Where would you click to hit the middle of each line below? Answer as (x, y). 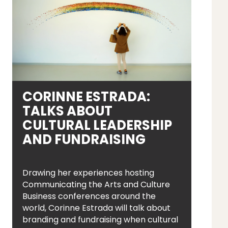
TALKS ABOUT (67, 111)
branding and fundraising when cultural (100, 220)
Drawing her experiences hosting (88, 173)
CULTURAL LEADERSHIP (97, 125)
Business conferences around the (89, 196)
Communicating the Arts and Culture (96, 184)
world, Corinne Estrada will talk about (96, 208)
